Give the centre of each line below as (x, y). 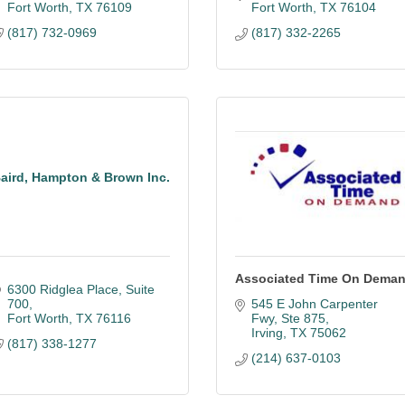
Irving (267, 333)
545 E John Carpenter (314, 304)
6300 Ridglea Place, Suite (80, 289)
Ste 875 (303, 318)
